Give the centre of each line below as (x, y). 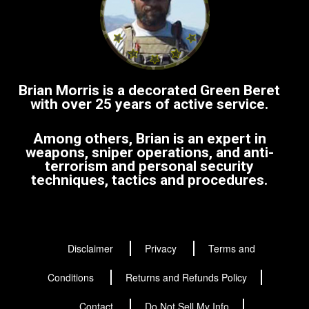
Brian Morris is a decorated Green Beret (149, 90)
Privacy (162, 248)
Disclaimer (92, 248)
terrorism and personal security (149, 166)
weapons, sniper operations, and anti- (149, 152)
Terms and (232, 248)
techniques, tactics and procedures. (149, 180)
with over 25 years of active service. (149, 104)
